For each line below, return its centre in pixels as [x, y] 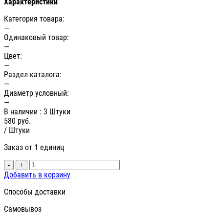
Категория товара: [34, 19]
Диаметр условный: [36, 93]
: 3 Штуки [55, 112]
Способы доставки [35, 192]
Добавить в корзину [37, 175]
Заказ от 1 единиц [34, 148]
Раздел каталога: [33, 75]
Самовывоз [23, 209]
